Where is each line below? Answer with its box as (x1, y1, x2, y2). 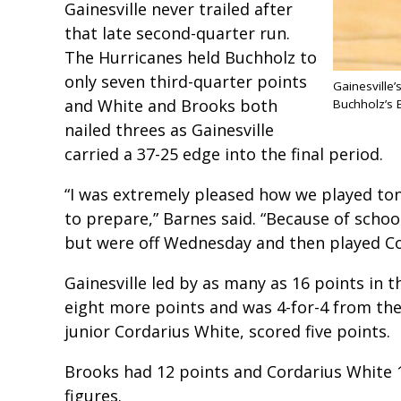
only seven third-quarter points (64, 71, 307, 93)
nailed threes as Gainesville (64, 119, 274, 141)
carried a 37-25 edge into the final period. (64, 143, 383, 166)
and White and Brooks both (64, 95, 277, 117)
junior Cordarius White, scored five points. (64, 320, 390, 343)
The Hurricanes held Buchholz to (64, 47, 317, 69)
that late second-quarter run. (64, 22, 290, 45)
